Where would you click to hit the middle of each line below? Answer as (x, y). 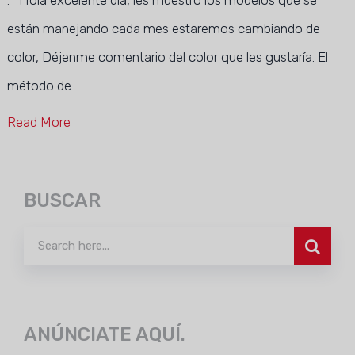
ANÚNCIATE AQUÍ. (105, 334)
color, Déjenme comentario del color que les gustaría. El (167, 57)
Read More (38, 122)
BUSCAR (63, 200)
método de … (44, 86)
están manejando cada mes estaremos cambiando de (163, 29)
